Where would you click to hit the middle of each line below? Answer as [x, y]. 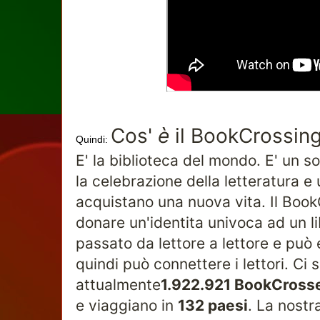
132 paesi [213, 305]
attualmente [118, 285]
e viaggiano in [127, 305]
